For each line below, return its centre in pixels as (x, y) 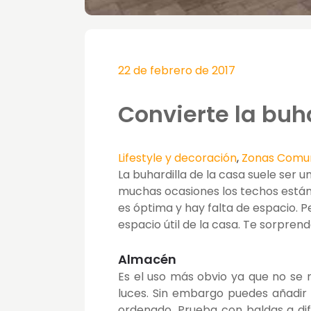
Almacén (147, 259)
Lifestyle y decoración (177, 158)
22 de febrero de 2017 (177, 70)
